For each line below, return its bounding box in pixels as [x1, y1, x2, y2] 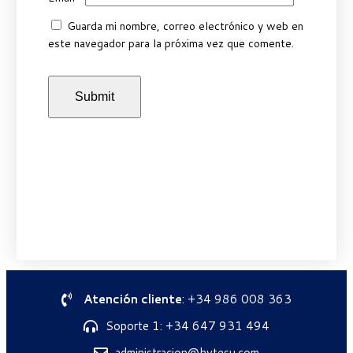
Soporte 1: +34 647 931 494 [105, 317, 269, 334]
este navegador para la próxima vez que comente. [47, 35, 294, 51]
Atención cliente [83, 290, 182, 307]
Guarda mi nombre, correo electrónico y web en [66, 17, 303, 34]
